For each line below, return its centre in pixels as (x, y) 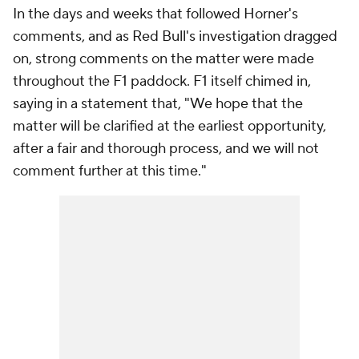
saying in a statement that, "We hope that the (158, 104)
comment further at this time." (110, 171)
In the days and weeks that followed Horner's (155, 14)
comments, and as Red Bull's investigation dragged (175, 36)
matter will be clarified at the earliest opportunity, (169, 126)
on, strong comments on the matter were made (163, 59)
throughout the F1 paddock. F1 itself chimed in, (162, 81)
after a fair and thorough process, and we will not (166, 149)
